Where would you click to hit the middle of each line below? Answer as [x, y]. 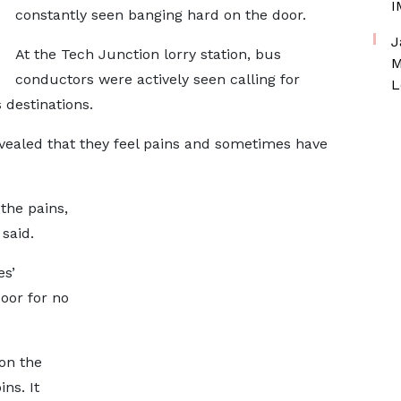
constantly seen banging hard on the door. [165, 15]
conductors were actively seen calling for [157, 79]
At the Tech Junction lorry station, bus [148, 54]
